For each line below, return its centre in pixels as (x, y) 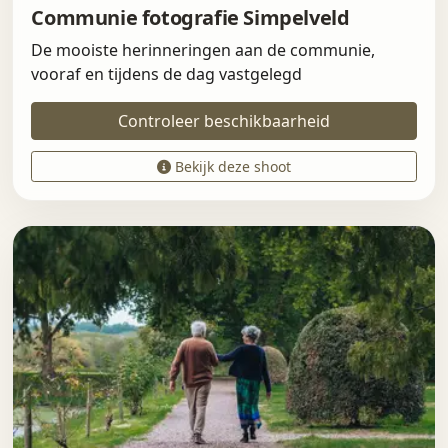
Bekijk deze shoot (231, 166)
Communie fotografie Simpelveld (190, 18)
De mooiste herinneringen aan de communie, (203, 50)
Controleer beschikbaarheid (224, 121)
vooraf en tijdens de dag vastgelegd (167, 74)
